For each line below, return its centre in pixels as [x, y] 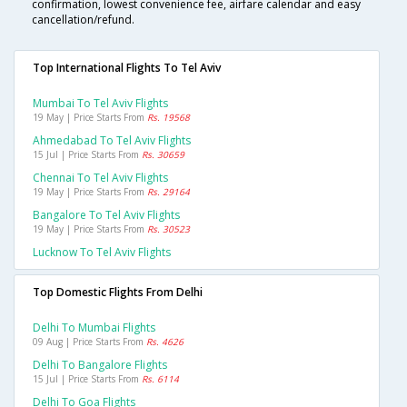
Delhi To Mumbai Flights [94, 328]
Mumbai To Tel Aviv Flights [100, 104]
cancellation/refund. [83, 20]
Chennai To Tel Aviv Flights [100, 178]
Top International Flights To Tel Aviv [127, 68]
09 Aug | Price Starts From [89, 342]
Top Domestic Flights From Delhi [118, 293]
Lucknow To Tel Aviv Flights [102, 253]
